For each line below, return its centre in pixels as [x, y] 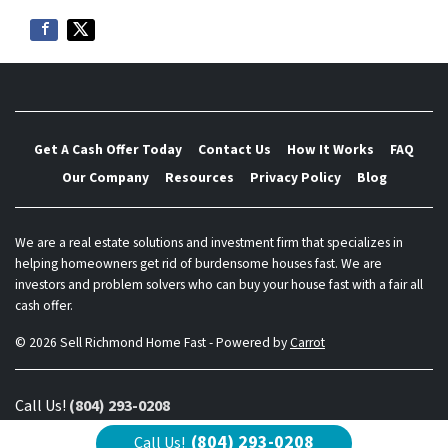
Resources [199, 177]
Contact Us [234, 150]
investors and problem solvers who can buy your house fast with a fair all [219, 284]
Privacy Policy [295, 177]
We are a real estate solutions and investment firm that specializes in [209, 242]
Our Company [105, 177]
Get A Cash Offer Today [108, 150]
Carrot [307, 342]
